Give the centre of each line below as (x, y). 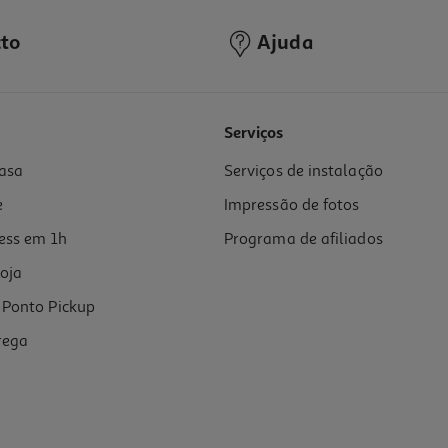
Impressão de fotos (292, 205)
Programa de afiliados (303, 239)
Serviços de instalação (303, 171)
